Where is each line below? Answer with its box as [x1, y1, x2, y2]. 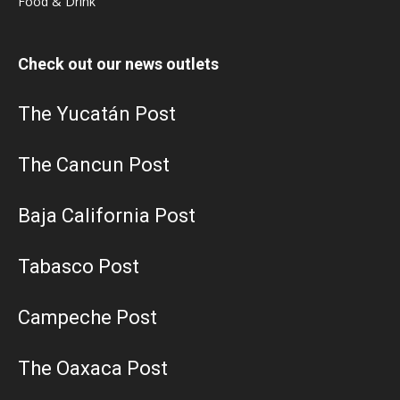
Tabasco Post [18, 255, 139, 279]
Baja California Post [18, 204, 196, 228]
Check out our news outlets [18, 54, 219, 74]
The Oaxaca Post [18, 357, 168, 380]
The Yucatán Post [18, 103, 176, 126]
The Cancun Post [18, 154, 170, 177]
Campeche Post [18, 306, 157, 329]
